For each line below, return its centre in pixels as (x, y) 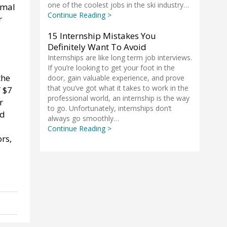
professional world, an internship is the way (119, 98)
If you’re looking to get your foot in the (111, 68)
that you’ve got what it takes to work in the (118, 88)
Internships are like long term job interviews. (120, 58)
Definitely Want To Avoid (97, 47)
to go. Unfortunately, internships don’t (110, 108)
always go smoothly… (83, 118)
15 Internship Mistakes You (102, 36)
